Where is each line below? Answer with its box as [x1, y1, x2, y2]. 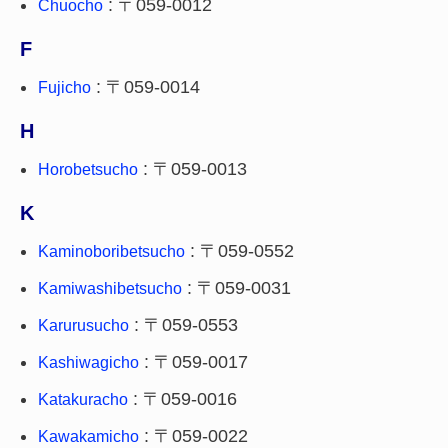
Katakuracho [38, 391, 128, 408]
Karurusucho [38, 317, 129, 334]
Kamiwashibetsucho [38, 280, 182, 297]
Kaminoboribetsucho [38, 243, 185, 260]
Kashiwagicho [38, 354, 139, 371]
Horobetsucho [38, 161, 138, 178]
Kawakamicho [38, 428, 139, 445]
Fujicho [38, 79, 91, 96]
